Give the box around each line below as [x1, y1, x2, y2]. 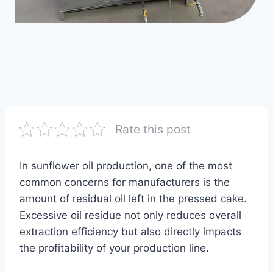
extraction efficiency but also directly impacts [19, 225, 241, 238]
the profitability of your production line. [19, 241, 209, 254]
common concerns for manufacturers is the [19, 175, 230, 188]
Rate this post [115, 121, 191, 136]
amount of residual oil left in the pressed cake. [19, 192, 247, 205]
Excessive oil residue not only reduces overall [19, 208, 241, 221]
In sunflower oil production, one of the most [19, 159, 232, 172]
